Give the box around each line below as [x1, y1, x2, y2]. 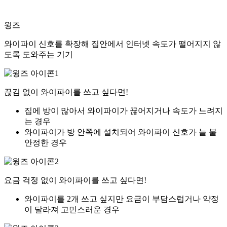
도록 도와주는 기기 [4, 50, 73, 59]
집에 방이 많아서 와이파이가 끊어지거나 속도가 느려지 [24, 106, 223, 116]
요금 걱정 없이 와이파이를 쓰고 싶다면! [4, 176, 146, 185]
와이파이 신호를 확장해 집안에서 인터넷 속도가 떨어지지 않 [4, 40, 221, 49]
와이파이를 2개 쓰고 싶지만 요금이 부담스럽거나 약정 [24, 195, 219, 204]
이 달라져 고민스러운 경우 [24, 205, 120, 214]
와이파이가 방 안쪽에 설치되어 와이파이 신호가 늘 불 [24, 128, 217, 137]
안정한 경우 [24, 138, 67, 147]
